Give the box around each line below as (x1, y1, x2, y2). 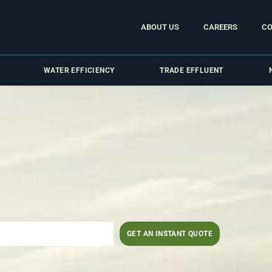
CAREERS (203, 22, 237, 32)
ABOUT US (140, 22, 179, 32)
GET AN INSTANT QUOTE (127, 229, 212, 238)
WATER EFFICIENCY (44, 66, 115, 75)
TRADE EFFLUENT (160, 66, 223, 75)
